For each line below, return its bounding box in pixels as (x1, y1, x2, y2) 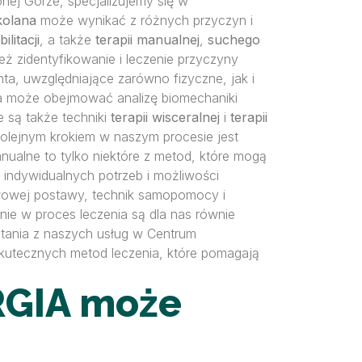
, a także (40, 32, 95, 48)
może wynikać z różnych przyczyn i (36, 12, 253, 28)
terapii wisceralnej (111, 109, 220, 125)
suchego (208, 32, 260, 48)
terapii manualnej (95, 32, 200, 48)
